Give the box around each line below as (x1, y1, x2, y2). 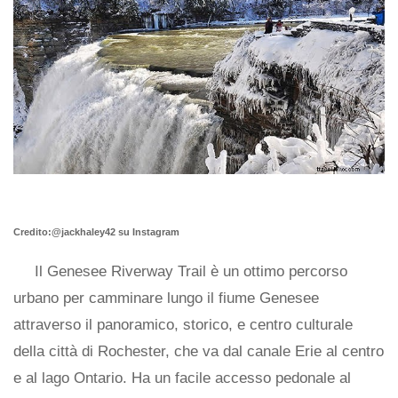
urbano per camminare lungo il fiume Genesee (13, 290, 319, 307)
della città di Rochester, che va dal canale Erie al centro (13, 343, 384, 361)
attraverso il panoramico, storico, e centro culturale (13, 316, 353, 334)
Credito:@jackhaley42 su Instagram (13, 227, 179, 238)
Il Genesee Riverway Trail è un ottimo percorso (35, 263, 347, 281)
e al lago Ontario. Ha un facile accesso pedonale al (13, 370, 351, 387)
